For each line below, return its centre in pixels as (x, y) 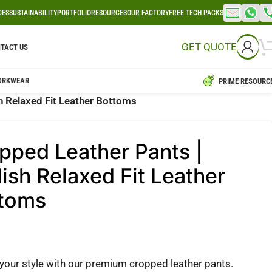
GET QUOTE (209, 46)
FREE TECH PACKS (196, 13)
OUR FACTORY (148, 13)
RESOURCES (109, 13)
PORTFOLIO (74, 13)
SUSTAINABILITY (33, 13)
